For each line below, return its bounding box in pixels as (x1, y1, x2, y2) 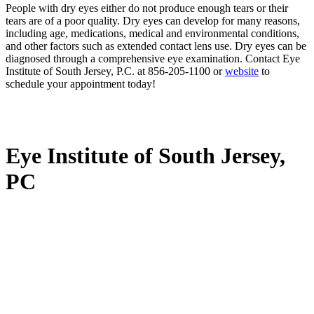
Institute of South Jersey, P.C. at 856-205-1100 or (6, 65, 225, 78)
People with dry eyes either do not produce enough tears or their (6, 2, 288, 15)
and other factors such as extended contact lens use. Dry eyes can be (6, 40, 306, 53)
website (225, 65, 259, 78)
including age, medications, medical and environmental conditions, (6, 27, 299, 40)
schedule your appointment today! (6, 78, 156, 90)
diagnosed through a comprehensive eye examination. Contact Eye (6, 53, 300, 65)
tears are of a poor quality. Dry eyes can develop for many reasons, (6, 15, 300, 27)
